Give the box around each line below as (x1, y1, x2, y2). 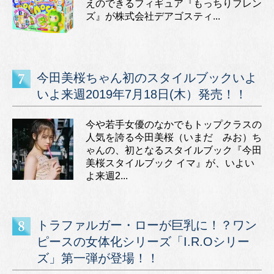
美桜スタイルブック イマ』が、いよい (86, 157, 254, 168)
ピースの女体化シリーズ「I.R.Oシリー (37, 234, 250, 248)
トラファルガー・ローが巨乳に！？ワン (37, 218, 257, 232)
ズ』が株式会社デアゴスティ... (86, 10, 220, 21)
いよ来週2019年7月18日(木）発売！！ (37, 87, 247, 101)
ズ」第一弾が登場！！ (37, 251, 159, 265)
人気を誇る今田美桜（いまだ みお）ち (86, 131, 262, 143)
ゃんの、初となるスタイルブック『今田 (86, 144, 262, 155)
